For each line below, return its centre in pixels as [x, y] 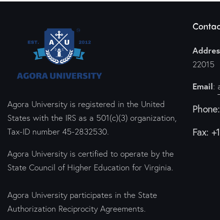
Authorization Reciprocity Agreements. [77, 208]
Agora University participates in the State [82, 194]
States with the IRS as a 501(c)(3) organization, [92, 117]
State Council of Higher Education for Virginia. [90, 167]
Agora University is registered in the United [86, 104]
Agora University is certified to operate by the [91, 153]
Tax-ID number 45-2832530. [58, 131]
